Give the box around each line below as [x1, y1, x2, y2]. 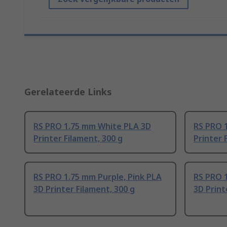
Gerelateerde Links [24, 86, 112, 98]
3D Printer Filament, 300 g [33, 183, 135, 195]
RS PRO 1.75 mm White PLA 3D [33, 121, 151, 132]
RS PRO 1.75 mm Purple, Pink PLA [33, 171, 162, 183]
